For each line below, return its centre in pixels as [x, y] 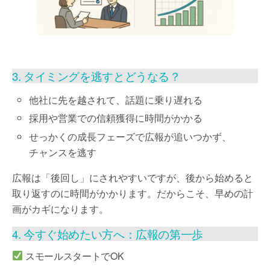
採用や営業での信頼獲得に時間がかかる [116, 118]
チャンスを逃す [63, 152]
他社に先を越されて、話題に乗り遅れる [116, 100]
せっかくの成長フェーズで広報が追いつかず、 [130, 136]
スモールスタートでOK [74, 256]
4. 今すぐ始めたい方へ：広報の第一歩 [108, 234]
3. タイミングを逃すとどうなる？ [96, 76]
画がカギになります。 [60, 209]
